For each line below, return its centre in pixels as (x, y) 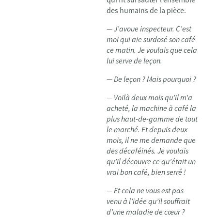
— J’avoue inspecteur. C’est (149, 29)
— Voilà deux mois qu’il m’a (149, 97)
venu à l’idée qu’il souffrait (148, 201)
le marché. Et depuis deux (147, 129)
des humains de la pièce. (146, 10)
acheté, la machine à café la (151, 108)
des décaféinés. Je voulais (147, 151)
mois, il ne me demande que (151, 140)
